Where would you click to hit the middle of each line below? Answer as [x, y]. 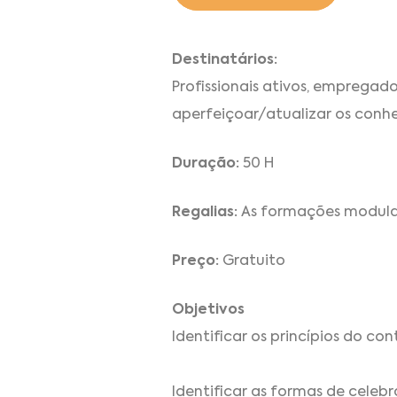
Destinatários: [225, 60]
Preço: [195, 261]
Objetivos [208, 310]
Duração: [207, 163]
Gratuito [252, 261]
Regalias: [205, 212]
